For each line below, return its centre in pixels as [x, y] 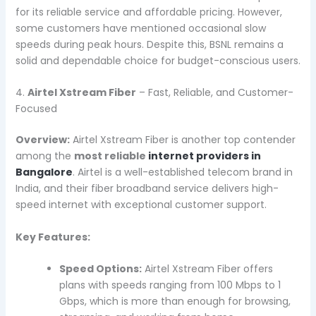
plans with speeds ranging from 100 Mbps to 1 [170, 285]
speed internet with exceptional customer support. [141, 205]
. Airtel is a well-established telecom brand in [182, 172]
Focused [36, 109]
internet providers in [204, 156]
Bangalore [44, 172]
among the [44, 156]
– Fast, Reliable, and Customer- [214, 93]
